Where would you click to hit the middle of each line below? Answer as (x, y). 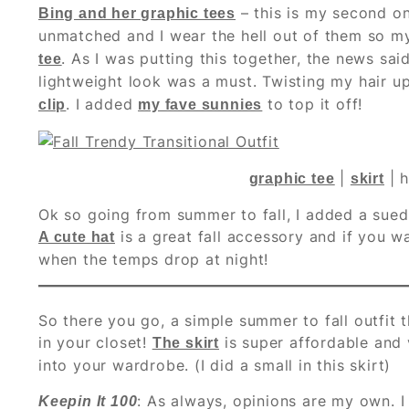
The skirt (186, 342)
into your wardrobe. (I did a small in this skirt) (215, 365)
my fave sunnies (200, 104)
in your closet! (95, 342)
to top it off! (313, 104)
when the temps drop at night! (154, 259)
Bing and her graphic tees (137, 13)
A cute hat (77, 236)
